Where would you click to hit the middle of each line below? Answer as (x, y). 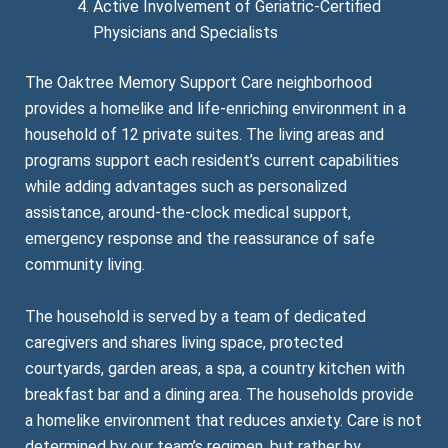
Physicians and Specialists (185, 33)
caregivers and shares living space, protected (184, 342)
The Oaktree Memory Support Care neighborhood (198, 83)
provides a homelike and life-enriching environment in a (215, 109)
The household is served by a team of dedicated (195, 316)
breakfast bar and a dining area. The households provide (219, 394)
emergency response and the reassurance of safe (200, 239)
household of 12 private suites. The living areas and (204, 135)
